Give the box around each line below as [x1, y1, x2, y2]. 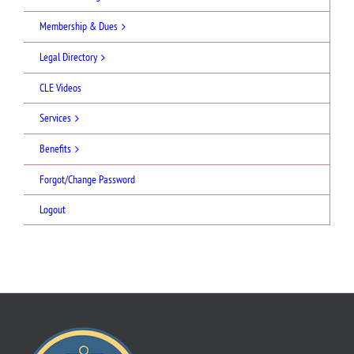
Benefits [40, 141, 71, 156]
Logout [40, 201, 66, 217]
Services [40, 110, 71, 125]
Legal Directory [40, 49, 97, 64]
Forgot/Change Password [40, 171, 135, 186]
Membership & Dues [40, 18, 118, 33]
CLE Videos [40, 80, 81, 95]
